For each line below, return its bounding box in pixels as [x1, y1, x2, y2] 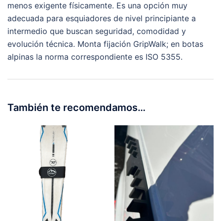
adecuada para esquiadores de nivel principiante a [7, 13, 196, 23]
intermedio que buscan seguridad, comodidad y [7, 26, 186, 36]
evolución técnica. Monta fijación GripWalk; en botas [7, 38, 203, 49]
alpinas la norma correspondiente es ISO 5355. [7, 51, 183, 62]
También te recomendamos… [7, 101, 146, 113]
